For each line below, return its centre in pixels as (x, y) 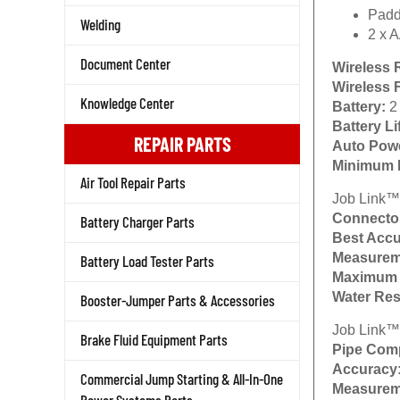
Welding (100, 24)
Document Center (125, 63)
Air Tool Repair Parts (133, 182)
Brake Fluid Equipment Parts (154, 339)
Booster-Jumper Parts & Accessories (178, 300)
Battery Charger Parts (137, 221)
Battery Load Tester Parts (147, 261)
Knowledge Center (127, 103)
